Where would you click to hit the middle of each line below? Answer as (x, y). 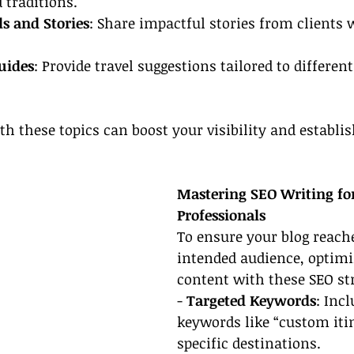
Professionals (221, 215)
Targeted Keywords (251, 300)
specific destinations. (249, 343)
